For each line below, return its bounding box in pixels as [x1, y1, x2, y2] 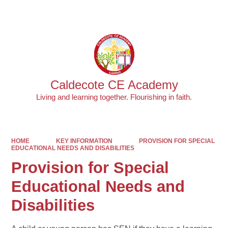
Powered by [123, 9, 163, 17]
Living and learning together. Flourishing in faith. [36, 93, 192, 102]
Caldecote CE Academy [50, 78, 178, 92]
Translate [182, 9, 212, 17]
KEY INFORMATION [55, 137, 112, 145]
